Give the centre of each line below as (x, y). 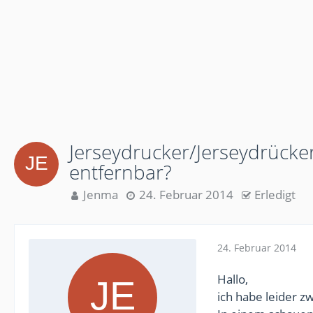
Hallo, (233, 279)
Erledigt (275, 195)
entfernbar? (121, 172)
